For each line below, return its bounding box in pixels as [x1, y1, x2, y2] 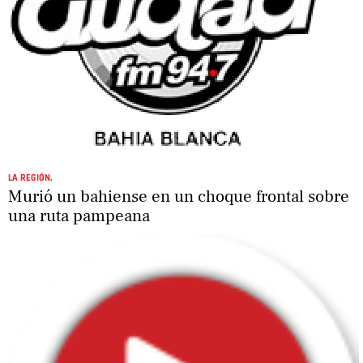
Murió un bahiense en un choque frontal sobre [8, 185, 349, 207]
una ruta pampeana [8, 204, 150, 227]
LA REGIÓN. [8, 171, 52, 184]
